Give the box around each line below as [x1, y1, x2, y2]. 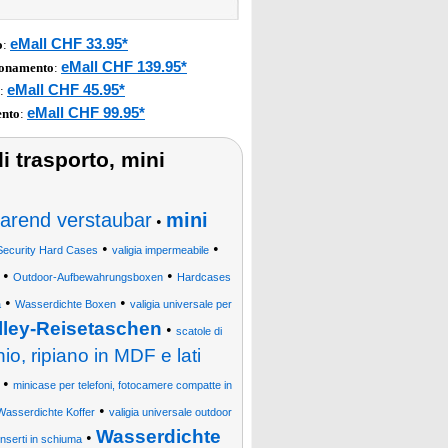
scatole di [175, 325, 222, 337]
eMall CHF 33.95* [10, 35, 128, 52]
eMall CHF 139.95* [61, 58, 187, 75]
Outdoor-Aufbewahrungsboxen [12, 271, 163, 283]
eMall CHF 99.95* [27, 104, 145, 121]
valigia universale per [130, 298, 232, 310]
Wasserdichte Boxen [15, 298, 116, 310]
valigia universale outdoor [108, 406, 232, 418]
